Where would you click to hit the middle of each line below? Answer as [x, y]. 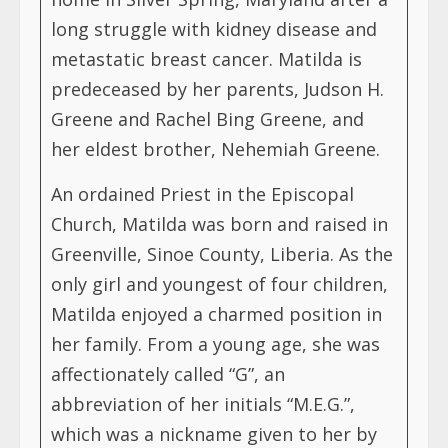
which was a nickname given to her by [214, 433]
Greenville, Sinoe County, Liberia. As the [222, 253]
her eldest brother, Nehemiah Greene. [215, 148]
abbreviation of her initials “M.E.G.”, [203, 403]
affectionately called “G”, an [168, 373]
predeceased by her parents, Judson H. [217, 88]
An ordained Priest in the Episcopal [202, 193]
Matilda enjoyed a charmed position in [216, 313]
